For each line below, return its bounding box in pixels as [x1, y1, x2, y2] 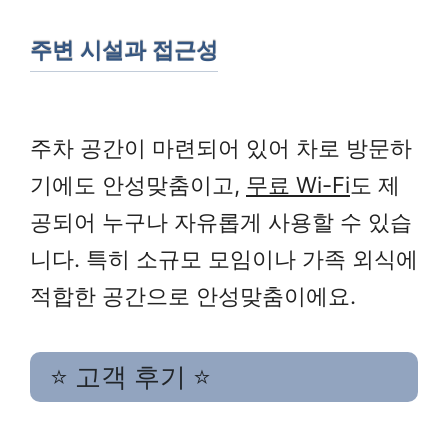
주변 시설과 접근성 [30, 37, 218, 63]
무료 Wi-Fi [246, 171, 350, 198]
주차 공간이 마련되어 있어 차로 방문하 [30, 134, 412, 161]
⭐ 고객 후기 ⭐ [50, 363, 211, 392]
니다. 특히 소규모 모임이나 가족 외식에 [30, 245, 418, 272]
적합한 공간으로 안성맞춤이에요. [30, 282, 356, 309]
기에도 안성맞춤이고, [30, 171, 246, 198]
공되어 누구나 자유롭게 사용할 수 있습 [30, 208, 412, 235]
